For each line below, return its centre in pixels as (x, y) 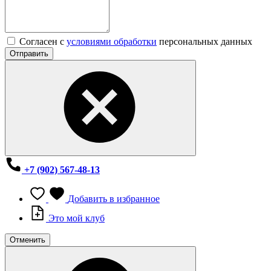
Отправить (29, 54)
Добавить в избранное (114, 199)
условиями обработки (112, 42)
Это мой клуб (77, 218)
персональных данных (204, 42)
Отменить (28, 240)
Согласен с (43, 42)
